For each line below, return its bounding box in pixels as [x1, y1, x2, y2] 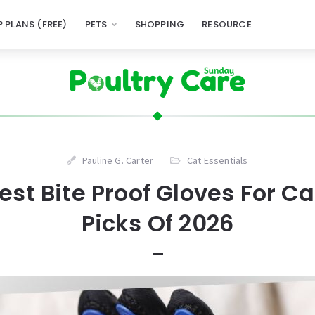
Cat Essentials [186, 154, 248, 167]
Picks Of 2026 [81, 207, 234, 240]
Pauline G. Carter [82, 154, 154, 167]
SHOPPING [134, 18, 185, 31]
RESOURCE [202, 18, 252, 31]
